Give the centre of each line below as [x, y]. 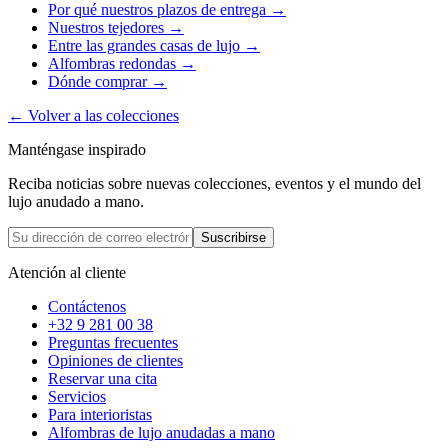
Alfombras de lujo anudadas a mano [161, 433]
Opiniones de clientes [115, 361]
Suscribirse [233, 238]
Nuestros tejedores [106, 28]
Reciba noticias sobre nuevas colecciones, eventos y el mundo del [214, 184]
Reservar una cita [102, 379]
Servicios [77, 397]
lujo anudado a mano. [76, 202]
